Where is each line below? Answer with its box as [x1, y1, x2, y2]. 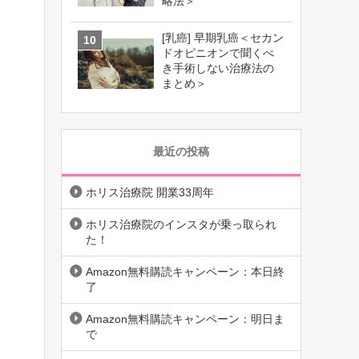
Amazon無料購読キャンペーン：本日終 [86, 265, 284, 279]
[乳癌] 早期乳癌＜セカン [162, 31, 284, 45]
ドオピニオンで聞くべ [162, 46, 274, 60]
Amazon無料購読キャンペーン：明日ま [86, 313, 284, 326]
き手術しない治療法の [162, 62, 274, 75]
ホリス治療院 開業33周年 [86, 186, 214, 200]
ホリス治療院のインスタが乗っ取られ [86, 218, 276, 232]
